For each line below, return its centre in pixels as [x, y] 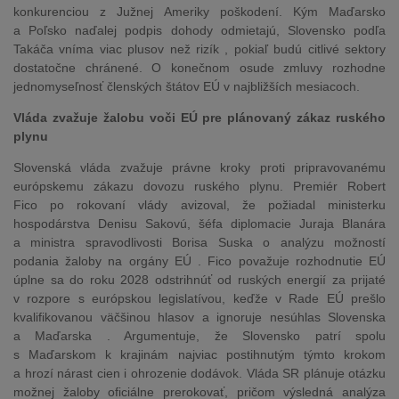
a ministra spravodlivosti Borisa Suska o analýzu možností [199, 242]
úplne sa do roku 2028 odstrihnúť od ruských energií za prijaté [199, 280]
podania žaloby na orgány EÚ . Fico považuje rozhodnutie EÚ [199, 261]
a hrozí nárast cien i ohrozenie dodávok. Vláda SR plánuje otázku [199, 373]
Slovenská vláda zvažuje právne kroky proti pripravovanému [199, 167]
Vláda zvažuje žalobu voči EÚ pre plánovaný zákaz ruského [199, 118]
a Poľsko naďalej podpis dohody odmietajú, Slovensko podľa [199, 30]
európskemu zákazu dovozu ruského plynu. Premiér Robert [199, 186]
